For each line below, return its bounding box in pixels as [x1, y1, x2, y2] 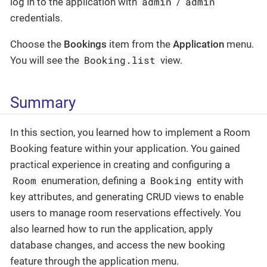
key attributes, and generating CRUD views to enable [10, 190, 244, 203]
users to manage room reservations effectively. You [10, 206, 241, 219]
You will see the [10, 54, 82, 67]
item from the [107, 38, 173, 51]
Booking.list [84, 54, 156, 67]
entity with [194, 174, 244, 187]
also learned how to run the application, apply [10, 222, 213, 235]
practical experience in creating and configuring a [10, 158, 230, 170]
